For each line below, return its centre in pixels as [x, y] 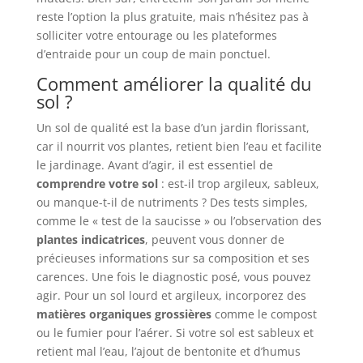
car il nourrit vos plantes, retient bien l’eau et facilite [179, 147]
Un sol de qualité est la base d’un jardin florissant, [173, 128]
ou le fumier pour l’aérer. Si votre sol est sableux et [175, 333]
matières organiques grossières [124, 314]
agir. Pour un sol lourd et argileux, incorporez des [171, 296]
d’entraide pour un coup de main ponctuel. [153, 54]
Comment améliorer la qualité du [174, 84]
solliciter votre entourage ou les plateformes [156, 36]
